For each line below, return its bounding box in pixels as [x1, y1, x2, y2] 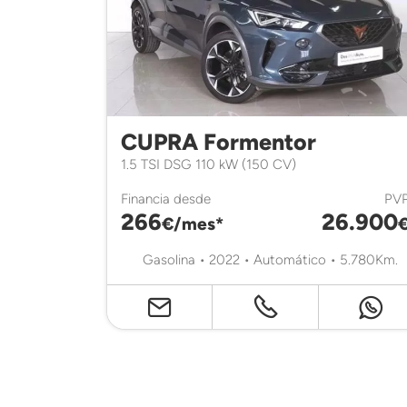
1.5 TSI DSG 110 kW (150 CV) [121, 154, 296, 173]
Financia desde [121, 189, 211, 207]
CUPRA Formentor [121, 127, 316, 155]
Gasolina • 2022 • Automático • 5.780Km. [139, 250, 398, 268]
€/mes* [162, 213, 223, 234]
